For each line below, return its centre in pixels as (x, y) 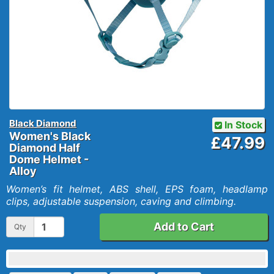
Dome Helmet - (49, 159)
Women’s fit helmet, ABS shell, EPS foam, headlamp (137, 189)
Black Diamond (43, 123)
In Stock (242, 125)
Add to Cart (183, 227)
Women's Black (50, 136)
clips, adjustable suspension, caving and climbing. (121, 201)
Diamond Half (45, 148)
